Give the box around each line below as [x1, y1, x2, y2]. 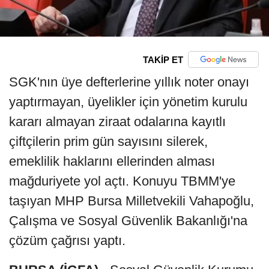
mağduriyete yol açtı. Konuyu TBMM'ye [9, 174, 235, 189]
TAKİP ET [142, 54, 183, 65]
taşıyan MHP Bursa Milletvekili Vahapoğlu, [9, 193, 254, 209]
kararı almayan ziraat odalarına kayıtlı [9, 114, 226, 130]
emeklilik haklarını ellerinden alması [9, 154, 215, 169]
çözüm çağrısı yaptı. [9, 233, 125, 249]
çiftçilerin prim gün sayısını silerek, [9, 134, 208, 150]
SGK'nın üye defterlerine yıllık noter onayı [9, 74, 249, 90]
